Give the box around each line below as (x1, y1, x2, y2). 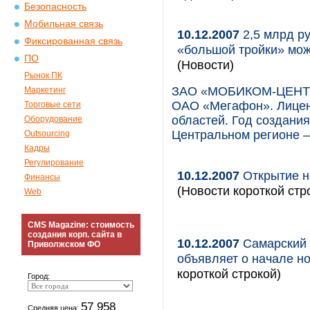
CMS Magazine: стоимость (28, 220, 134, 230)
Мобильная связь (24, 19, 103, 29)
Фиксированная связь (24, 36, 122, 46)
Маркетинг (24, 85, 66, 95)
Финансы (24, 172, 60, 182)
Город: (28, 272, 50, 280)
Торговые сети (24, 100, 81, 109)
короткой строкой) (177, 266, 281, 281)
